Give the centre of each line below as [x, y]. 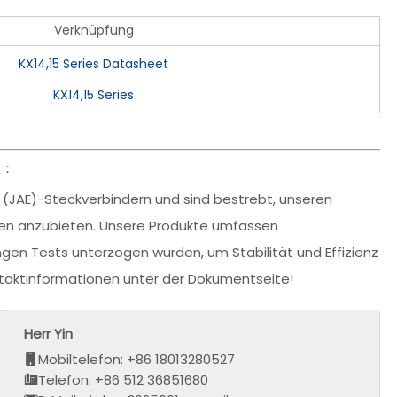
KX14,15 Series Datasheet [93, 64]
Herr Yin [49, 333]
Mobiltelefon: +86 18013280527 [137, 359]
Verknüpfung [93, 31]
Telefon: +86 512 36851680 [124, 379]
